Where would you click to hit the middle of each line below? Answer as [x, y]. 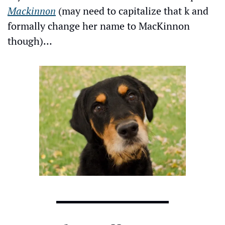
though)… [30, 41]
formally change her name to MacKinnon [99, 26]
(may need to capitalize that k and [132, 11]
